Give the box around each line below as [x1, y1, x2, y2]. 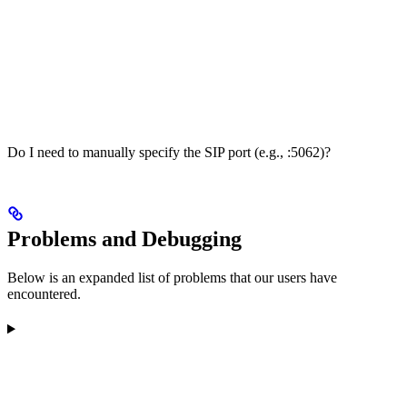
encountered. [7, 286, 81, 303]
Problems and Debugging [7, 227, 242, 252]
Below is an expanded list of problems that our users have [7, 270, 337, 286]
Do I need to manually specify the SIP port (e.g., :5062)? [7, 144, 331, 160]
